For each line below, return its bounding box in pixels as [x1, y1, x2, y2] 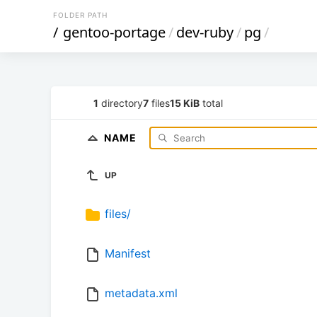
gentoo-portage [63, 23, 166, 42]
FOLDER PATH [53, 11, 108, 19]
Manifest [105, 246, 151, 261]
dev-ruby [176, 23, 234, 42]
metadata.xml [105, 286, 178, 301]
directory [98, 96, 143, 109]
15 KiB [170, 96, 200, 109]
